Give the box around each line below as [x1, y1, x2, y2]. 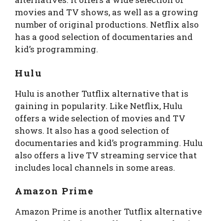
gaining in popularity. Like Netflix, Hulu [15, 100, 183, 111]
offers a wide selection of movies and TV [15, 112, 185, 124]
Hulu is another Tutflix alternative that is [15, 87, 188, 99]
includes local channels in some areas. [15, 161, 175, 173]
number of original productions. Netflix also [15, 19, 199, 31]
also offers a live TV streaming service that [15, 149, 197, 161]
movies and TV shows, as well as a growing [15, 6, 198, 18]
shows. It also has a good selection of [15, 124, 169, 136]
